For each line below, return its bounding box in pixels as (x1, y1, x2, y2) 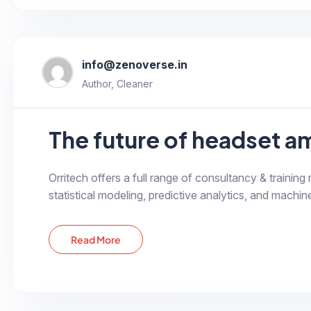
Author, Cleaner (82, 77, 153, 90)
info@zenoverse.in (82, 57, 187, 72)
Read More (71, 233, 121, 246)
